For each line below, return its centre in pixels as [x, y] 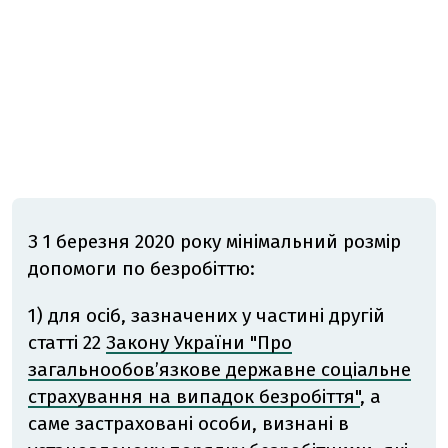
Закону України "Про [199, 343]
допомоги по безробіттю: [141, 269]
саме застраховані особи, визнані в [188, 424]
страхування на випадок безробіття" [194, 397]
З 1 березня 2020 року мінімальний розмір [214, 242]
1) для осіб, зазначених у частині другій [206, 316]
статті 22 [67, 343]
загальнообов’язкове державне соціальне [219, 370]
